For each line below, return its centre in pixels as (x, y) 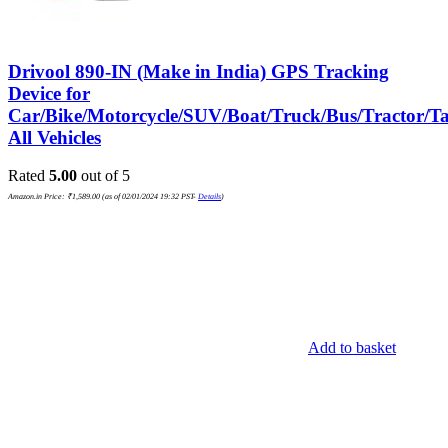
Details (209, 197)
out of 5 (103, 176)
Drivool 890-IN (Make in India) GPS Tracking (198, 71)
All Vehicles (54, 137)
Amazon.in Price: (37, 197)
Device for (49, 93)
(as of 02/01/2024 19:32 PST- (149, 197)
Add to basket (352, 348)
